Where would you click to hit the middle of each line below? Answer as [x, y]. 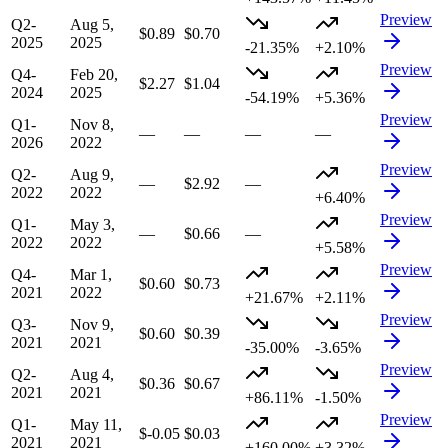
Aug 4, [92, 375]
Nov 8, [92, 125]
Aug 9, [92, 175]
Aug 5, [92, 25]
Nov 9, [92, 325]
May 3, [92, 225]
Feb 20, [94, 75]
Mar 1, [91, 275]
